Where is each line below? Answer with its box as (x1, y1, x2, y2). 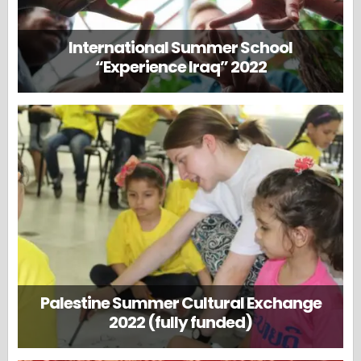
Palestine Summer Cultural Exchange (39, 292, 322, 315)
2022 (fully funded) (109, 311, 252, 334)
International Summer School (68, 36, 293, 60)
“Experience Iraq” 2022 (94, 56, 267, 79)
